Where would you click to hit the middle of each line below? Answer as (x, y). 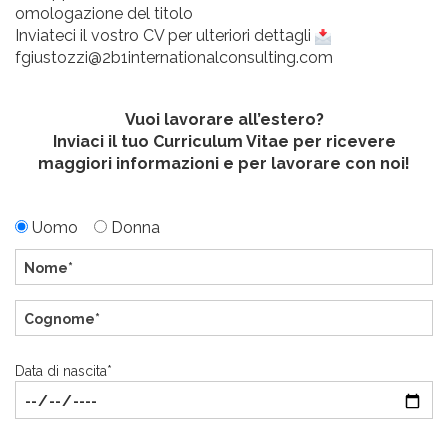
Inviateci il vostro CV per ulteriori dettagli (165, 36)
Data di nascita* (63, 371)
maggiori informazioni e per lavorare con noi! (224, 164)
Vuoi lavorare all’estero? (224, 120)
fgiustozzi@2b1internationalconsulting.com (174, 58)
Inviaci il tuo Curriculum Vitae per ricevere (224, 142)
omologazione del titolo (104, 14)
